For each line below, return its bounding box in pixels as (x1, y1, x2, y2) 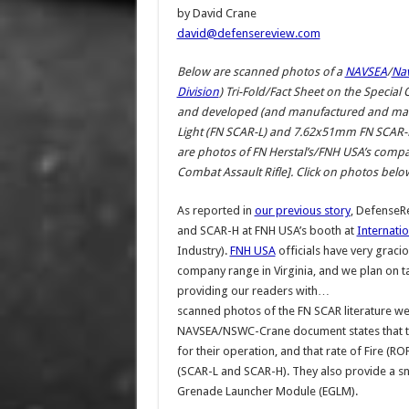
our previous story (254, 204, 351, 217)
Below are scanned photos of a (176, 65, 345, 79)
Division (176, 85, 219, 99)
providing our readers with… (176, 284, 330, 298)
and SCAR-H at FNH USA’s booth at (176, 224, 357, 237)
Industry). (176, 244, 230, 257)
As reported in (176, 204, 255, 217)
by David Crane (176, 6, 257, 20)
